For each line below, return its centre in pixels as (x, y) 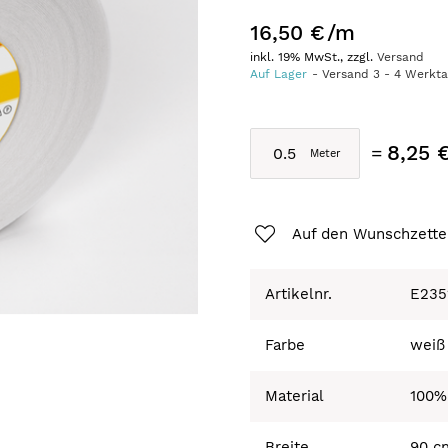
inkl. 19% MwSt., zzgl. (314, 56)
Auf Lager (279, 73)
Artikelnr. (299, 293)
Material (295, 395)
